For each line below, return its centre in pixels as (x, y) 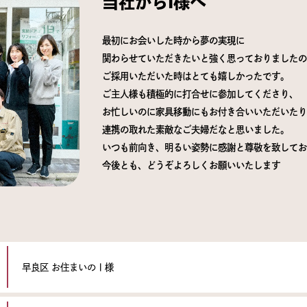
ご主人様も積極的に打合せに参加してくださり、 (200, 94)
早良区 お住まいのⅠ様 (67, 267)
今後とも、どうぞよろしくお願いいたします (191, 165)
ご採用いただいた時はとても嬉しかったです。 (195, 76)
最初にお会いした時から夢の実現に (173, 40)
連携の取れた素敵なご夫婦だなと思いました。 (195, 129)
